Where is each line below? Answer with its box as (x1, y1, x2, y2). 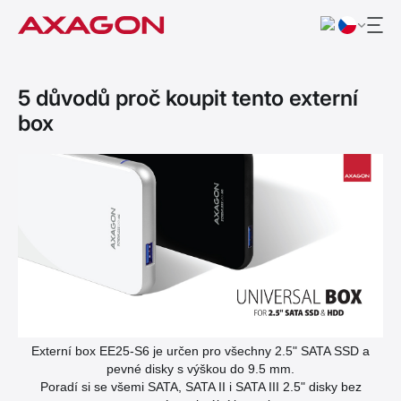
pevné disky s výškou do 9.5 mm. (107, 361, 294, 376)
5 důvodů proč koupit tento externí (18, 85, 358, 111)
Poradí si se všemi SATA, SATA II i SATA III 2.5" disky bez (39, 379, 362, 394)
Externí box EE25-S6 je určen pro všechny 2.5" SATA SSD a (31, 343, 370, 358)
